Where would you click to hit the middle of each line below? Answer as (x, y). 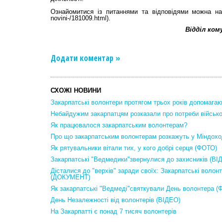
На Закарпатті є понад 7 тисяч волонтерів (113, 211)
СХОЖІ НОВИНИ (76, 90)
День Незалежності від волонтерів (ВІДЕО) (115, 200)
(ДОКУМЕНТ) (70, 177)
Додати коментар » (85, 58)
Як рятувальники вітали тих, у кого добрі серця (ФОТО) (134, 148)
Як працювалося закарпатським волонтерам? (119, 125)
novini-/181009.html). (81, 18)
